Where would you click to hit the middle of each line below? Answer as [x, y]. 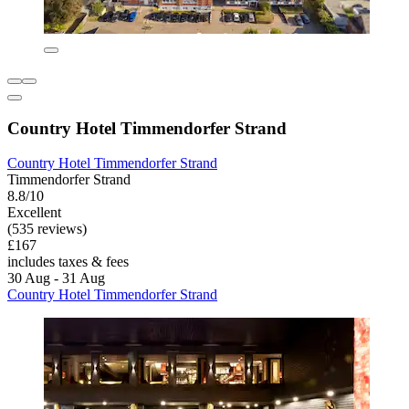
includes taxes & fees [68, 262]
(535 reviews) [47, 229]
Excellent [34, 213]
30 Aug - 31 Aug [56, 278]
